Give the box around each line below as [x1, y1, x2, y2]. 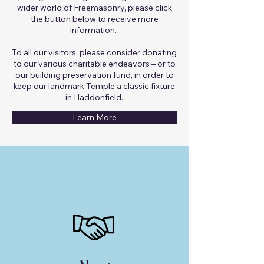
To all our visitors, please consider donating [12, 47, 177, 58]
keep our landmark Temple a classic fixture [14, 81, 175, 91]
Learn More [72, 112, 117, 123]
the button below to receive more [30, 14, 159, 24]
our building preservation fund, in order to [15, 70, 174, 80]
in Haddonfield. [65, 92, 123, 103]
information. [70, 25, 118, 35]
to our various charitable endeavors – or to [13, 58, 176, 69]
